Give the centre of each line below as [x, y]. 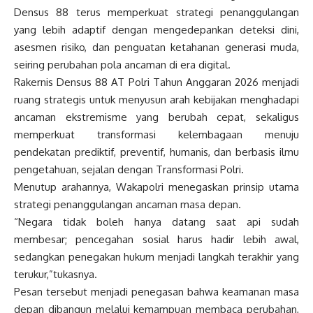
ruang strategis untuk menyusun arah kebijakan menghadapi [156, 100]
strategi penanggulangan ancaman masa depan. [128, 205]
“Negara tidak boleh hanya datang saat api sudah [156, 222]
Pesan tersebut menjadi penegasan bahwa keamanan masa [156, 292]
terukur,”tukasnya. [56, 275]
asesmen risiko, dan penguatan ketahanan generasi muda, [156, 48]
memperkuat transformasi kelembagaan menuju [156, 135]
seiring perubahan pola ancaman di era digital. [122, 65]
